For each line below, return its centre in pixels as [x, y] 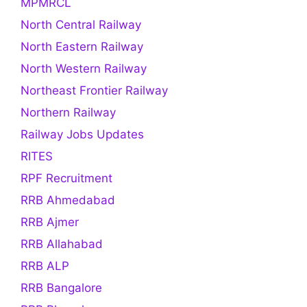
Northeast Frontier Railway [94, 90]
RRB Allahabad [62, 244]
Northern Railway [68, 112]
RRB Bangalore [61, 287]
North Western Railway [84, 68]
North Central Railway [81, 24]
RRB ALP [45, 266]
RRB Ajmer [50, 222]
